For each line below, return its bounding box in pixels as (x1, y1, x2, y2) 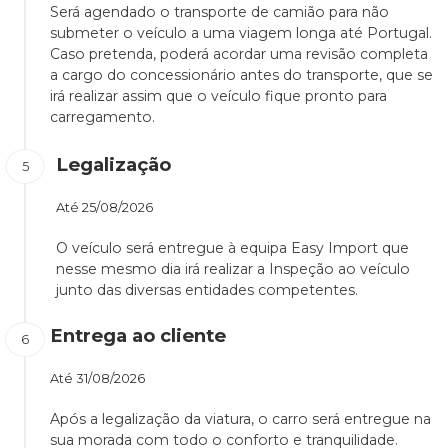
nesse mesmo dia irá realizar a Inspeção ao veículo (56, 260, 410, 279)
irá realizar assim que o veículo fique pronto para (50, 87, 387, 106)
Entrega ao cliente (50, 324, 226, 348)
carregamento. (50, 108, 155, 127)
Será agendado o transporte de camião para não (50, 3, 389, 22)
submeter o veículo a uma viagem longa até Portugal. (50, 24, 432, 43)
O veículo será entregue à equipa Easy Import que (56, 239, 409, 258)
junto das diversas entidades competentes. (56, 281, 358, 300)
